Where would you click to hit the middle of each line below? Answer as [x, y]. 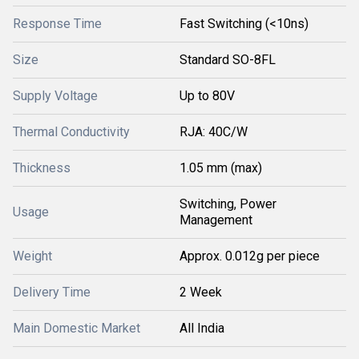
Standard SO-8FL [228, 60]
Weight [32, 256]
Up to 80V [207, 96]
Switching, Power [228, 204]
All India [202, 328]
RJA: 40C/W [214, 132]
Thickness [42, 168]
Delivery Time [52, 292]
